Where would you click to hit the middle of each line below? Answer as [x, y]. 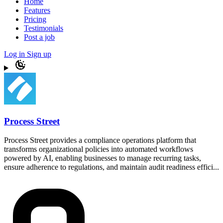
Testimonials [44, 28]
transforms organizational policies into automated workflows [99, 149]
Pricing [35, 19]
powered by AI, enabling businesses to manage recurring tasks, [103, 158]
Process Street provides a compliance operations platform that [100, 140]
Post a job [39, 37]
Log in [15, 54]
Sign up [39, 54]
